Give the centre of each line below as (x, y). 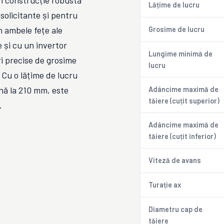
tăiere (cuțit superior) (184, 101)
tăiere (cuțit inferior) (182, 136)
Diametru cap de (175, 209)
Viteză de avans (175, 160)
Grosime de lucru (176, 29)
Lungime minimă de (180, 54)
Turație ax (165, 185)
